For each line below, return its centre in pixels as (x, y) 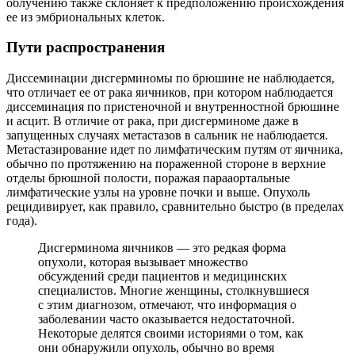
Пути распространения (86, 48)
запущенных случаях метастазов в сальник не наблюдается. (167, 136)
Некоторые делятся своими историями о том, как (171, 334)
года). (22, 221)
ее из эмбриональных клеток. (86, 17)
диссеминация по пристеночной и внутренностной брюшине (173, 107)
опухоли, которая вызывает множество (143, 262)
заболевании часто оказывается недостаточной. (166, 319)
